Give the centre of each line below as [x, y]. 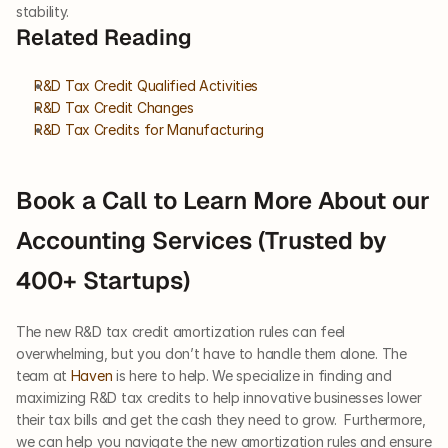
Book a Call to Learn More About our [223, 201]
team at [43, 376]
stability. [43, 12]
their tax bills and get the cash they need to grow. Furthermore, [221, 420]
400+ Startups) [103, 281]
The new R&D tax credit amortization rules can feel [181, 332]
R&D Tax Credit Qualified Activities [146, 86]
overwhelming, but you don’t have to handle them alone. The [211, 354]
